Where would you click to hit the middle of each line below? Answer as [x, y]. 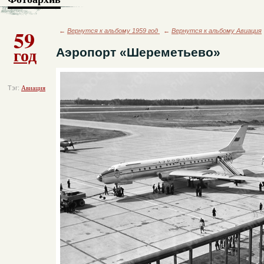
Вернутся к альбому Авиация [217, 31]
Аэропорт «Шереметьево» [138, 52]
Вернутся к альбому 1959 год [113, 31]
